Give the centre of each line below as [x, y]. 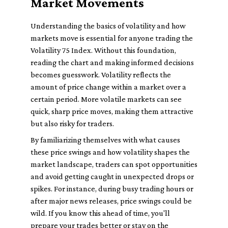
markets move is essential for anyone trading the [112, 38]
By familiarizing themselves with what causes [105, 140]
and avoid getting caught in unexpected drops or [112, 176]
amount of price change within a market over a [108, 87]
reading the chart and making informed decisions [112, 62]
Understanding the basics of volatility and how [108, 26]
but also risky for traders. [72, 123]
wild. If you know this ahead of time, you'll [100, 213]
